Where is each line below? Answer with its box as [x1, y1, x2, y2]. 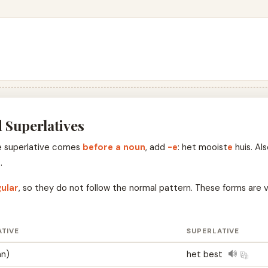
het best [186, 249, 225, 260]
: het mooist [177, 141, 227, 154]
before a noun [82, 141, 145, 154]
